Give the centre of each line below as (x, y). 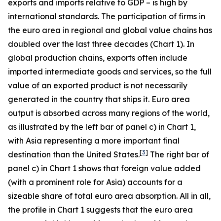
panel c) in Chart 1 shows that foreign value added (104, 168)
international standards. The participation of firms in (107, 16)
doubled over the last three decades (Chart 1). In (101, 44)
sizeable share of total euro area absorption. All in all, (109, 196)
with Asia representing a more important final (94, 141)
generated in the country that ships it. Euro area (99, 99)
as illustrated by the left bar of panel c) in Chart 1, (102, 127)
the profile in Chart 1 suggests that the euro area (100, 210)
